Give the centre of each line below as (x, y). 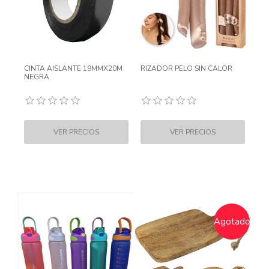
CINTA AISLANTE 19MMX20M (73, 68)
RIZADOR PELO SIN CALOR (186, 68)
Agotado (232, 222)
